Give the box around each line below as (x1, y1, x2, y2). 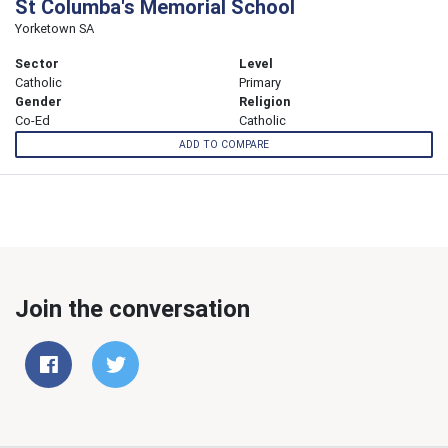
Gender (15, 93, 62, 111)
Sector (15, 55, 59, 73)
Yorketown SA (15, 20, 94, 38)
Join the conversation (15, 293, 250, 323)
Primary (239, 74, 281, 92)
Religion (239, 93, 291, 111)
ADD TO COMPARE (179, 137, 269, 151)
